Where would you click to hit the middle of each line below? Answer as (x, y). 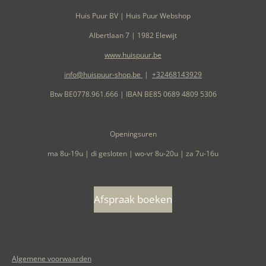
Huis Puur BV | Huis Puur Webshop (133, 15)
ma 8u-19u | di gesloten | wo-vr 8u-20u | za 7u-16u (133, 153)
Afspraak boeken (133, 199)
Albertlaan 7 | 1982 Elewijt (133, 35)
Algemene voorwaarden (52, 258)
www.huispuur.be (133, 55)
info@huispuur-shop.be (103, 74)
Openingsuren (133, 134)
